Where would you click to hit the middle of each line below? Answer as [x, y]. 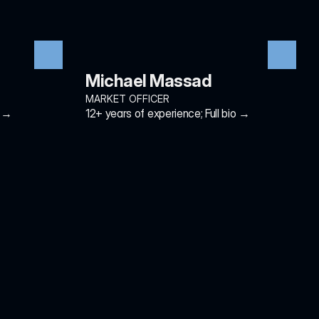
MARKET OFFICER [127, 99]
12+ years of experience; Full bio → [168, 113]
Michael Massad [149, 81]
